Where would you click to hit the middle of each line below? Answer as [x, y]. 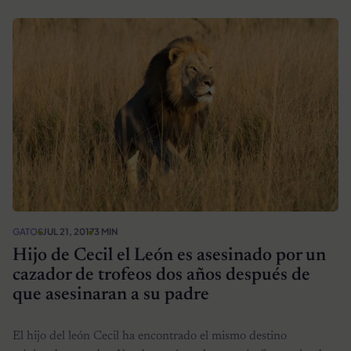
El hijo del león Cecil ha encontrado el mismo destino [150, 336]
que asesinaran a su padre [111, 295]
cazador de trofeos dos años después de [161, 276]
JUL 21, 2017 [69, 231]
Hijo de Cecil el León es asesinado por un [169, 256]
